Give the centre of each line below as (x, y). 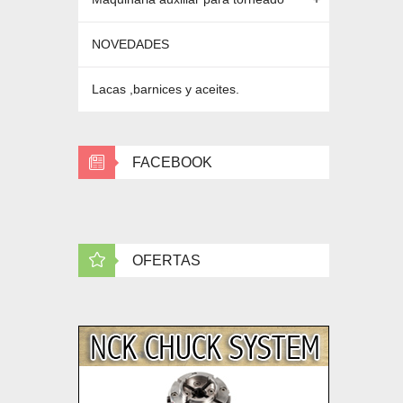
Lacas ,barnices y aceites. (166, 89)
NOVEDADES (130, 44)
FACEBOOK (172, 162)
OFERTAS (166, 260)
